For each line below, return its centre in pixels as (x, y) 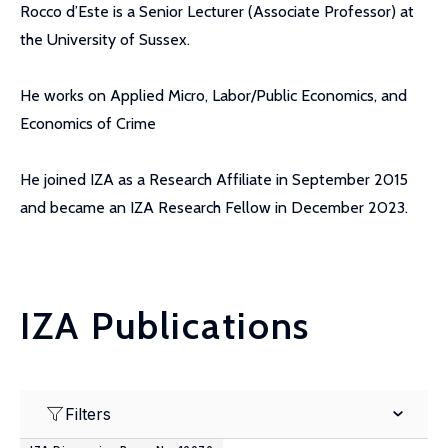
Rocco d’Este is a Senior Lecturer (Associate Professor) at (217, 11)
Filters (88, 414)
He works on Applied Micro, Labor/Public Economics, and (213, 95)
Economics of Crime (88, 123)
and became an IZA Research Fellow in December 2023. (214, 207)
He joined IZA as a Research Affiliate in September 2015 (214, 179)
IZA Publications (165, 325)
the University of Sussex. (105, 39)
